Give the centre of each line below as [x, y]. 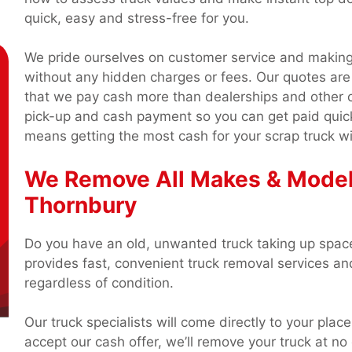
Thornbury [80, 205]
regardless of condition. [99, 282]
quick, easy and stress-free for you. [136, 18]
